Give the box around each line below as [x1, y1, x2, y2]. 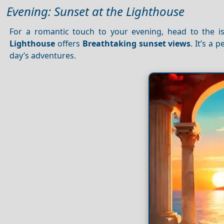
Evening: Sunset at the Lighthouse [6, 2, 184, 19]
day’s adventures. [9, 50, 76, 61]
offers [55, 38, 82, 49]
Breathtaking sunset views [82, 38, 191, 49]
